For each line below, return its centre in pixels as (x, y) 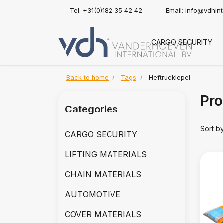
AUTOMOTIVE (93, 194)
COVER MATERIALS (103, 214)
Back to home (87, 77)
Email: (175, 10)
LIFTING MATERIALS (106, 154)
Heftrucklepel (169, 77)
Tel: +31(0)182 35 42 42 (106, 10)
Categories (91, 109)
